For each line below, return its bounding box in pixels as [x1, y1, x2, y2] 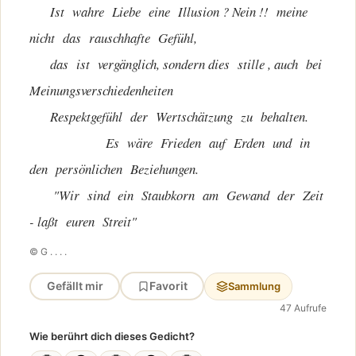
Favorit [149, 279, 188, 292]
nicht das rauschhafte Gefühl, [29, 29, 197, 47]
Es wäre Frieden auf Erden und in [29, 133, 315, 152]
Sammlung [228, 279, 281, 292]
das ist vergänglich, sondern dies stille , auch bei [29, 55, 327, 73]
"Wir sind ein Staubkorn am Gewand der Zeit [29, 186, 323, 204]
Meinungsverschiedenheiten [29, 81, 173, 99]
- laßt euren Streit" [29, 212, 137, 230]
